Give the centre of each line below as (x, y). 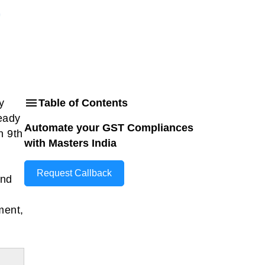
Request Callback (74, 173)
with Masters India (70, 143)
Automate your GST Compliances (109, 128)
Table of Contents (83, 103)
